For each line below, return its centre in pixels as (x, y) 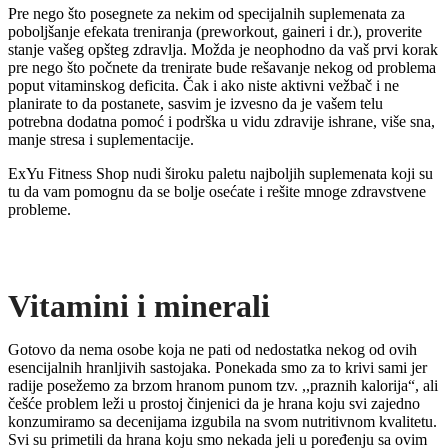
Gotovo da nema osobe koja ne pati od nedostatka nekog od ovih (212, 349)
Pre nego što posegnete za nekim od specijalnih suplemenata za (206, 13)
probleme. (39, 209)
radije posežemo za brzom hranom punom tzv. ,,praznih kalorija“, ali (223, 385)
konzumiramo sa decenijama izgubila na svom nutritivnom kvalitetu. (222, 421)
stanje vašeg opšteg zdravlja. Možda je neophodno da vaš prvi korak (223, 49)
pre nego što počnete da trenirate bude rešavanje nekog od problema (222, 67)
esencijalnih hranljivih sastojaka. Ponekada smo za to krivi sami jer (217, 367)
